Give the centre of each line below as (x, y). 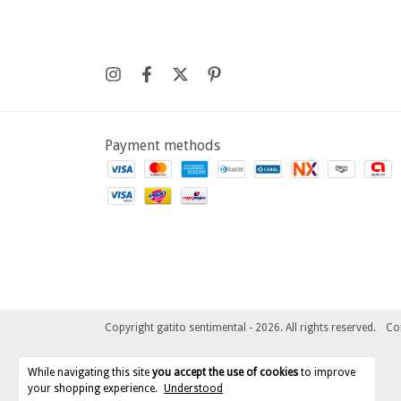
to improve (327, 372)
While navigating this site (90, 372)
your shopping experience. (94, 388)
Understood (193, 388)
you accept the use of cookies (225, 372)
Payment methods (162, 146)
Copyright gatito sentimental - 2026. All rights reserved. (240, 328)
